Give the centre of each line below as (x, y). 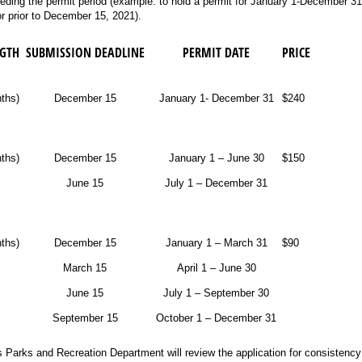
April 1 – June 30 (216, 267)
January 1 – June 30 (216, 158)
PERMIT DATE (217, 52)
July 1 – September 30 (217, 293)
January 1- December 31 (216, 98)
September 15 (85, 318)
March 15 (85, 267)
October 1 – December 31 (217, 318)
